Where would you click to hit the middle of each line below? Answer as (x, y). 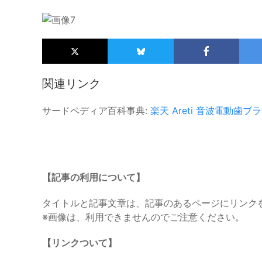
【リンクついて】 (80, 243)
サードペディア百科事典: (96, 111)
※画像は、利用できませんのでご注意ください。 (143, 217)
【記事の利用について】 (94, 177)
